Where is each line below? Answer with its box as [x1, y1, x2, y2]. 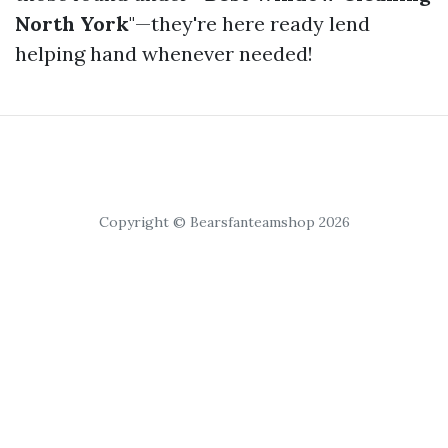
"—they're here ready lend [129, 11, 370, 36]
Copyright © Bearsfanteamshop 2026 [98, 213, 350, 231]
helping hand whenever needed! [15, 41, 313, 66]
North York [15, 11, 129, 36]
